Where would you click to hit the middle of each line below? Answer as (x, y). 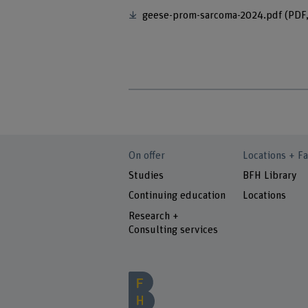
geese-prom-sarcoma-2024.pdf (212, 15)
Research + (154, 216)
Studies (146, 176)
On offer (147, 155)
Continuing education (177, 196)
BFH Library (269, 176)
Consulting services (174, 230)
